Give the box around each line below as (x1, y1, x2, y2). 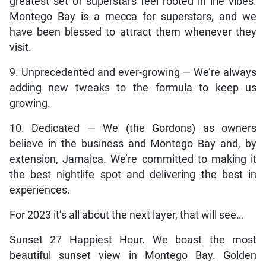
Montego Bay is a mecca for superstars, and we (9, 11, 257, 23)
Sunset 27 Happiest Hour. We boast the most (9, 234, 257, 246)
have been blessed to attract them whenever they (9, 26, 257, 39)
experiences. (9, 184, 70, 197)
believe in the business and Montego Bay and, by (9, 138, 257, 150)
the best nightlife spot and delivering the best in (9, 169, 257, 181)
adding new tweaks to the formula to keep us (9, 82, 257, 94)
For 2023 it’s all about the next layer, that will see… (9, 209, 243, 221)
